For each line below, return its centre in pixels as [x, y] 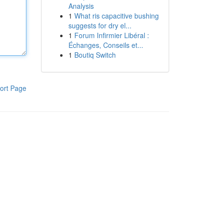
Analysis [81, 6]
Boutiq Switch [95, 55]
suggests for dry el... [100, 25]
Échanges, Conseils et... [106, 45]
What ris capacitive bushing [116, 16]
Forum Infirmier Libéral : [111, 35]
